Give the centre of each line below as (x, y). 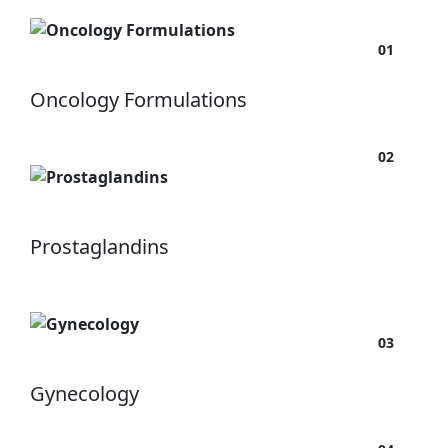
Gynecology (84, 393)
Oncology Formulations (138, 100)
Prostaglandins (99, 246)
